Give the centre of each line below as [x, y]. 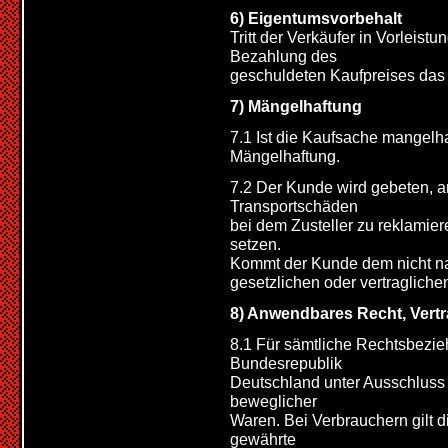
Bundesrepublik [286, 363]
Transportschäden [294, 206]
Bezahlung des [283, 56]
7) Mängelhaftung [296, 106]
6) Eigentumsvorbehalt [316, 18]
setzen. [255, 244]
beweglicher [273, 401]
